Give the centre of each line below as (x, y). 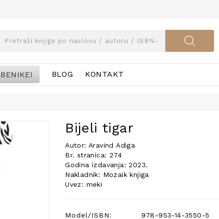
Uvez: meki (84, 184)
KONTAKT (104, 74)
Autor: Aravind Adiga (100, 145)
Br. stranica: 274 (93, 155)
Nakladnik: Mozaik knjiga (107, 175)
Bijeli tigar (99, 128)
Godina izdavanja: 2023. (107, 165)
